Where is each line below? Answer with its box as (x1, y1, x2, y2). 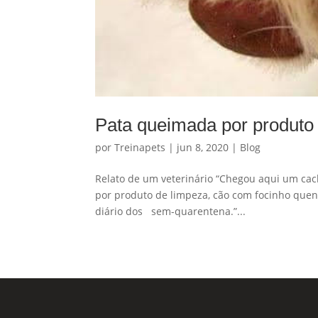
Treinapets (114, 141, 166, 155)
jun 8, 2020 (177, 141, 229, 155)
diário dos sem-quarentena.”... (95, 204, 246, 219)
